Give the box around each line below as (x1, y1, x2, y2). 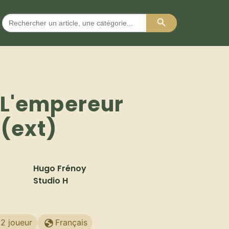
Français (55, 217, 87, 227)
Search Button (146, 7, 209, 19)
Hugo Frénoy (33, 163, 86, 175)
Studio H (33, 175, 68, 187)
